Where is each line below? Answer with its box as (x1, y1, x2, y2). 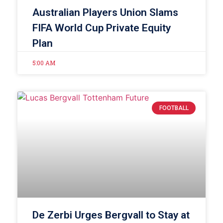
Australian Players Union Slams (32, 6, 178, 18)
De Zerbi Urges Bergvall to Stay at (32, 209, 190, 221)
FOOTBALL (159, 104, 189, 111)
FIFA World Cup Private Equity (32, 21, 171, 34)
